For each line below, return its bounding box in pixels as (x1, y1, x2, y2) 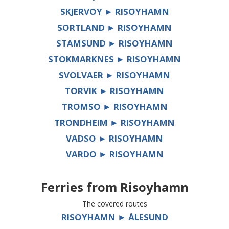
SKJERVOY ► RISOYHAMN (60, 6, 169, 18)
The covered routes (82, 199, 147, 209)
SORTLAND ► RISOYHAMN (57, 21, 172, 34)
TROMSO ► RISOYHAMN (61, 101, 168, 113)
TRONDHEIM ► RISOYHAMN (54, 117, 175, 129)
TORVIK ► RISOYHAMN (65, 85, 164, 97)
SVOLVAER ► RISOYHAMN (59, 69, 170, 81)
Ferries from (40, 178, 120, 196)
